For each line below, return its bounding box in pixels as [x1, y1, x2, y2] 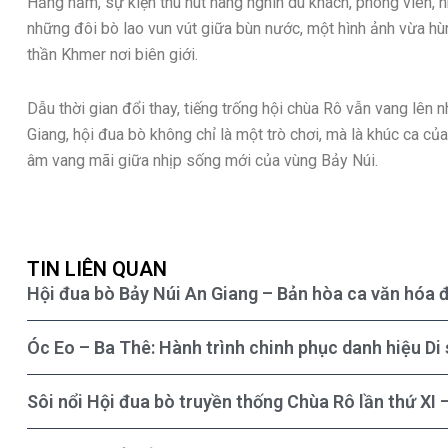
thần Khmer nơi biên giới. [27, 44, 198, 64]
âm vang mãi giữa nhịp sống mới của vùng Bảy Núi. [27, 150, 378, 170]
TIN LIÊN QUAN [27, 256, 167, 281]
